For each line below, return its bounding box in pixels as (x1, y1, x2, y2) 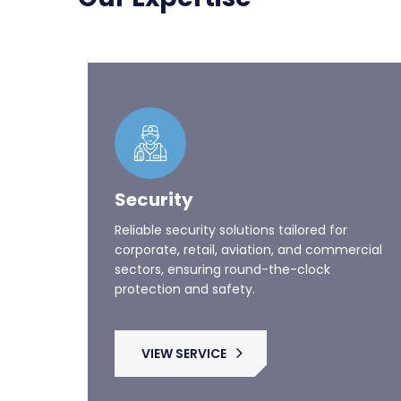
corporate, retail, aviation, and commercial (115, 213, 382, 231)
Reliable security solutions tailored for (115, 193, 347, 211)
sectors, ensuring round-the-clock (115, 233, 330, 251)
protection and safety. (115, 252, 255, 270)
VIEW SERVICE (141, 317, 226, 335)
